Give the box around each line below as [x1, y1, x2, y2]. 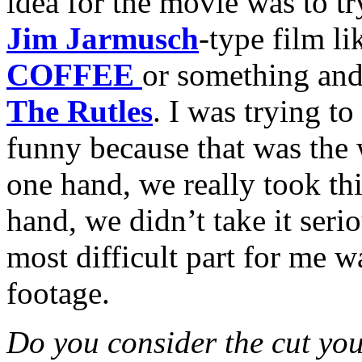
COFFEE [6, 57, 134, 92]
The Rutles [6, 93, 153, 128]
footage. [6, 275, 110, 310]
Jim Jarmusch [6, 20, 199, 56]
